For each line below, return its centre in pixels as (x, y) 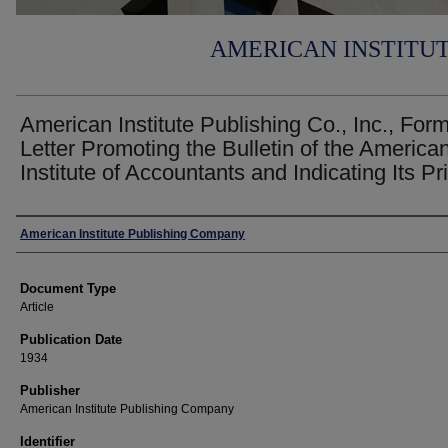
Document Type (68, 288)
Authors (48, 234)
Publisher (50, 390)
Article (37, 307)
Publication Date (71, 339)
